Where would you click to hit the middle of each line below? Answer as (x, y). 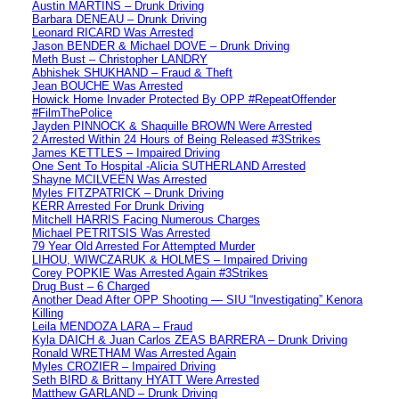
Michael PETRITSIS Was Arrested (121, 232)
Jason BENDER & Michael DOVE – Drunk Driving (161, 45)
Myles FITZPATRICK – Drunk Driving (128, 192)
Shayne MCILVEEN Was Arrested (119, 179)
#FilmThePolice (72, 112)
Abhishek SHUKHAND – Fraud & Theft (132, 72)
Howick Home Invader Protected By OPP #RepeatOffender (184, 99)
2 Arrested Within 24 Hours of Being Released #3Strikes (176, 139)
